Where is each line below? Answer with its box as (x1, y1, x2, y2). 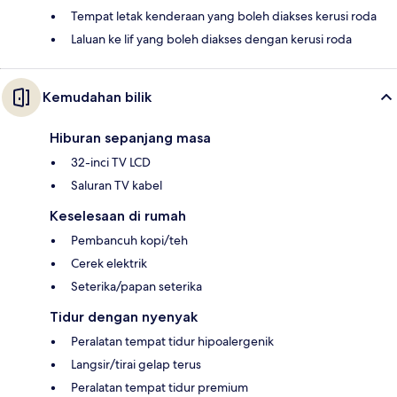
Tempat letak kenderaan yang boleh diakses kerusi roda (71, 8, 377, 25)
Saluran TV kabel (71, 177, 162, 194)
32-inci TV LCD (71, 154, 151, 171)
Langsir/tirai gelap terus (71, 356, 201, 373)
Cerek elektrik (71, 255, 147, 272)
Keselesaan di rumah (50, 207, 186, 225)
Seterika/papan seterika (71, 278, 202, 295)
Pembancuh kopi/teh (71, 232, 188, 249)
